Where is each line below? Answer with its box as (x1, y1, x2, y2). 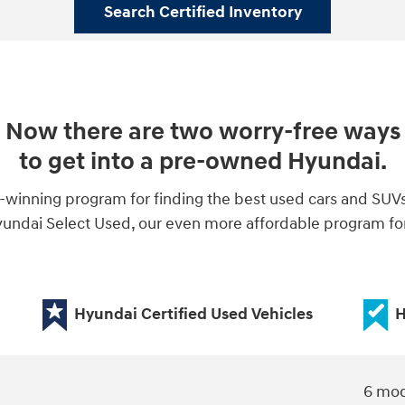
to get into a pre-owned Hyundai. (18, 146, 387, 178)
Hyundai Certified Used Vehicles (73, 303, 313, 325)
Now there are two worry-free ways (5, 117, 400, 148)
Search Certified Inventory (103, 2, 302, 24)
